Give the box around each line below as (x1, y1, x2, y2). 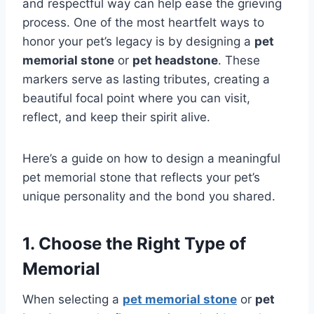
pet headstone (132, 53, 218, 68)
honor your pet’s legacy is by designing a (22, 34, 254, 49)
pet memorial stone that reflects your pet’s (22, 170, 260, 185)
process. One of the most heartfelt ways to (22, 15, 264, 30)
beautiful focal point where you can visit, (22, 91, 250, 106)
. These (218, 53, 260, 68)
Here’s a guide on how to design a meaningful (22, 151, 280, 166)
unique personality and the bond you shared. (22, 189, 275, 204)
